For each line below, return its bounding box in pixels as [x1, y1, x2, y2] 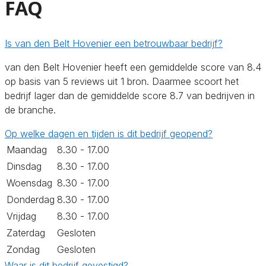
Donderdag [7, 193, 55, 205]
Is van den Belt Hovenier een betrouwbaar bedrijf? [5, 37, 223, 49]
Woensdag [7, 176, 52, 189]
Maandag [7, 143, 47, 156]
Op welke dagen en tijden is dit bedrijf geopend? [5, 127, 213, 140]
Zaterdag [7, 226, 45, 239]
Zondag [7, 243, 40, 255]
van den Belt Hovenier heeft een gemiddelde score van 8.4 [5, 61, 261, 73]
